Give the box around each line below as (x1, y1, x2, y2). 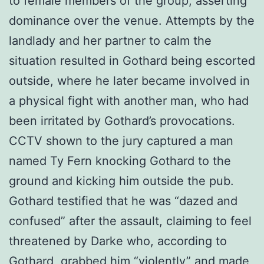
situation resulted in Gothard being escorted (9, 53, 255, 68)
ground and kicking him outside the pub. (9, 173, 234, 188)
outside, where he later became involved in (9, 73, 250, 88)
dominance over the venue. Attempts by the (9, 13, 255, 28)
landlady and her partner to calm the (9, 33, 212, 48)
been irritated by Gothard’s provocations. (9, 113, 235, 128)
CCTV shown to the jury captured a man (9, 133, 233, 148)
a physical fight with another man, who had (9, 93, 249, 108)
